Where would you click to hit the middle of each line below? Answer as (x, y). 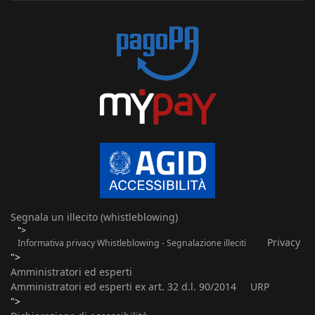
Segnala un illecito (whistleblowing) (94, 217)
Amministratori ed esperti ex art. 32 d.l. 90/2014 (123, 287)
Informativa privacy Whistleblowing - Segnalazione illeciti (132, 243)
